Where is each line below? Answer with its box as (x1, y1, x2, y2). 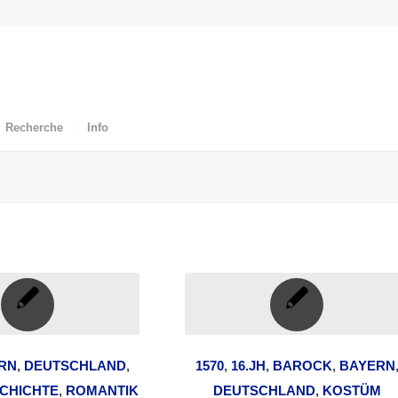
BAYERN (338, 358, 395, 373)
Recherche (5, 121, 63, 134)
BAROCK (272, 358, 332, 373)
